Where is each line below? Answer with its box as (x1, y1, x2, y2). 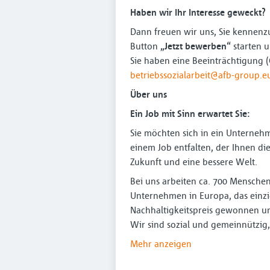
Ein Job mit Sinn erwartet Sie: (130, 107, 250, 119)
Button (130, 40, 160, 52)
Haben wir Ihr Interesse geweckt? (130, 6, 266, 18)
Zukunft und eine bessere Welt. (130, 155, 257, 168)
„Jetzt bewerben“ (160, 40, 231, 52)
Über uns (130, 88, 167, 100)
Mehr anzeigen (130, 237, 192, 250)
